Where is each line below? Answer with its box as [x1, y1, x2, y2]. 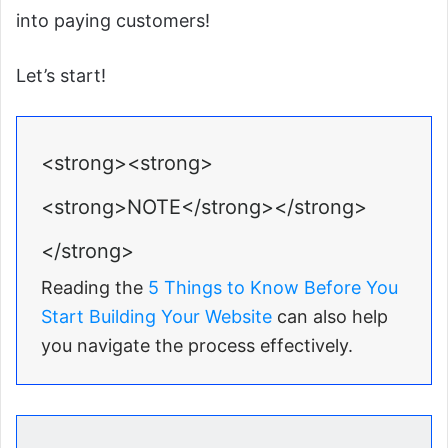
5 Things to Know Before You [148, 277, 398, 299]
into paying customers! [16, 10, 210, 32]
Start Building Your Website [41, 306, 272, 328]
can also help [272, 306, 388, 328]
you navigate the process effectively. [41, 335, 353, 357]
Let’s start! [16, 65, 106, 87]
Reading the [41, 277, 148, 299]
